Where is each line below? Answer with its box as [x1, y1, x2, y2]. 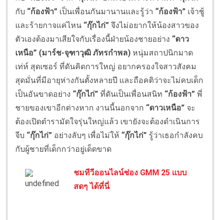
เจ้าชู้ [186, 7, 204, 17]
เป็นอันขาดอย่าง [15, 89, 73, 99]
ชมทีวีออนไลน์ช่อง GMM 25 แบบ [74, 168, 187, 178]
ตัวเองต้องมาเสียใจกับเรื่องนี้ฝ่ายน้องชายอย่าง [15, 34, 172, 44]
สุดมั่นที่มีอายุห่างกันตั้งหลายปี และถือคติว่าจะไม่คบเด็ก [15, 76, 203, 85]
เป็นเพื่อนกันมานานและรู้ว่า [57, 7, 155, 17]
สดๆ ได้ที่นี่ [74, 182, 110, 192]
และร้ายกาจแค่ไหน [15, 21, 83, 30]
